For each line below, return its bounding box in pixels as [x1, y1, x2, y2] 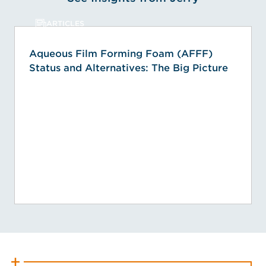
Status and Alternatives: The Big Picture [29, 62, 228, 74]
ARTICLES [46, 19, 84, 28]
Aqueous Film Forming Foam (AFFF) [29, 48, 213, 60]
